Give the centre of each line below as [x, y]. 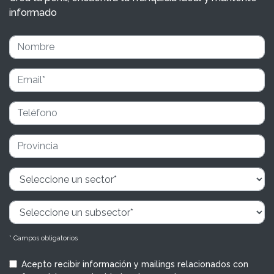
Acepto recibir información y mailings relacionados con [135, 264]
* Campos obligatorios [43, 238]
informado [33, 13]
